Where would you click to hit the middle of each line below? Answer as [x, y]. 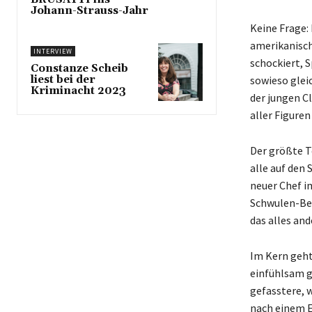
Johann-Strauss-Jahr [89, 11]
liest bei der [63, 80]
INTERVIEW [53, 52]
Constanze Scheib [79, 69]
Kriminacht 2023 [78, 91]
